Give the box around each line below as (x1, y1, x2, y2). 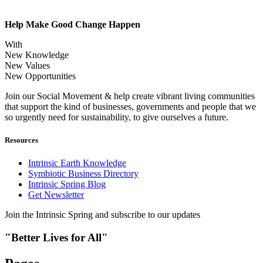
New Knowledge (5, 49, 69, 60)
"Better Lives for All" (5, 231, 108, 244)
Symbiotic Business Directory (28, 168, 139, 179)
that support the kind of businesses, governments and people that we (5, 101, 256, 112)
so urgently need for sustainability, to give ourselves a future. (5, 112, 228, 122)
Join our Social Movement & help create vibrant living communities (5, 90, 255, 101)
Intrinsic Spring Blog (28, 179, 106, 190)
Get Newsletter (28, 190, 84, 200)
